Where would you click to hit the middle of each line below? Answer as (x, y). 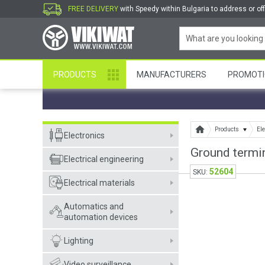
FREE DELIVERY (93, 9)
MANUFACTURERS (172, 75)
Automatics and (94, 206)
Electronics (84, 135)
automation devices (101, 217)
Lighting (79, 241)
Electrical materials (99, 183)
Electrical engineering (104, 159)
